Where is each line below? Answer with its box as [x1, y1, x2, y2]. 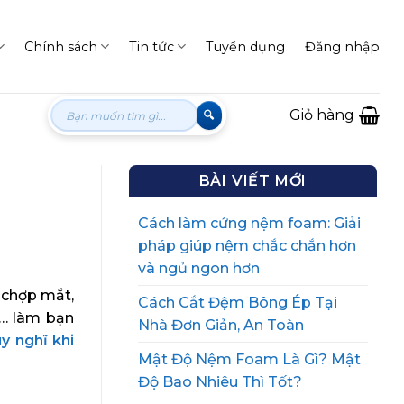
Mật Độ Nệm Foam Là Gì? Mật [138, 351, 361, 368]
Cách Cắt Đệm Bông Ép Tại [138, 294, 337, 311]
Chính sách [23, 38, 97, 55]
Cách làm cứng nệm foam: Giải [138, 215, 361, 232]
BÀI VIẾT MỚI [198, 172, 308, 189]
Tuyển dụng [206, 38, 285, 55]
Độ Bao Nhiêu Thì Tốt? [138, 373, 302, 390]
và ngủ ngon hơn [138, 260, 260, 277]
